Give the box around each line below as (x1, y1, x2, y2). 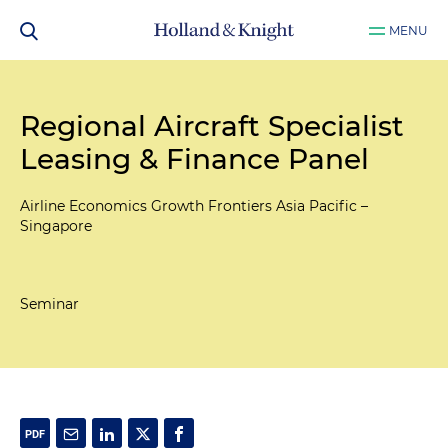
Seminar (20, 295, 79, 313)
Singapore (20, 217, 92, 235)
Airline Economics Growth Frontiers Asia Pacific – (20, 197, 368, 215)
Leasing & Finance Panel (20, 142, 369, 176)
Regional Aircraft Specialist (20, 109, 404, 143)
